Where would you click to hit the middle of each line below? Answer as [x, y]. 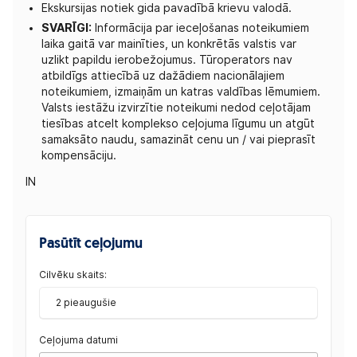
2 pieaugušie [86, 302]
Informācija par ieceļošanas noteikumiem [200, 27]
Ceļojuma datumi [78, 339]
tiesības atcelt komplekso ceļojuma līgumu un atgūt [178, 123]
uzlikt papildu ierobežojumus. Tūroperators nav [167, 59]
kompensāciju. [79, 155]
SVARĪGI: [67, 27]
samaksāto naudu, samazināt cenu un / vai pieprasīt [178, 139]
